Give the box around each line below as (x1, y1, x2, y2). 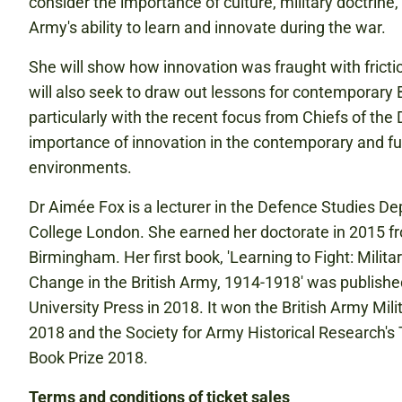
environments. (29, 158, 132, 177)
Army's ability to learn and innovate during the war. (29, 18, 386, 37)
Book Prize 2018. (29, 348, 148, 367)
